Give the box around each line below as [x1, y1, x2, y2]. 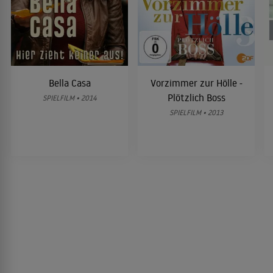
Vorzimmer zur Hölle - [150, 76, 243, 89]
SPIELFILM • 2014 [42, 93, 97, 102]
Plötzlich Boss [167, 91, 225, 104]
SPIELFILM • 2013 [169, 107, 223, 117]
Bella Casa [48, 76, 91, 89]
